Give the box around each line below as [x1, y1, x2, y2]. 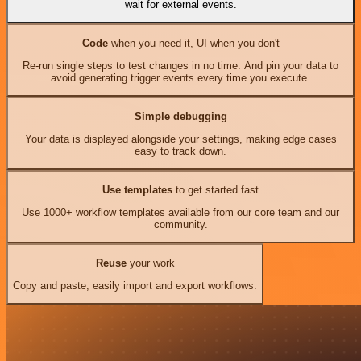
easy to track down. [135, 144, 226, 157]
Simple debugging [134, 110, 227, 122]
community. [153, 218, 208, 230]
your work [126, 256, 175, 269]
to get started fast [172, 183, 259, 196]
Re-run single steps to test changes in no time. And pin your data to [23, 59, 338, 72]
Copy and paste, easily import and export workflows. [13, 279, 257, 292]
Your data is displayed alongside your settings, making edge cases [24, 132, 337, 145]
